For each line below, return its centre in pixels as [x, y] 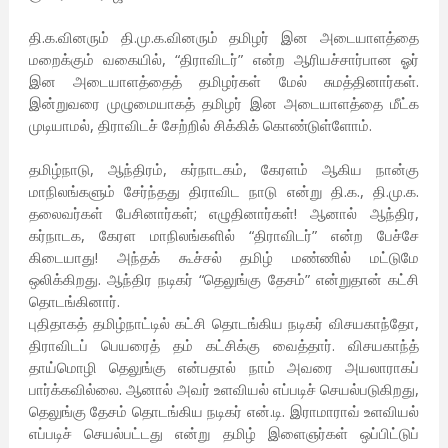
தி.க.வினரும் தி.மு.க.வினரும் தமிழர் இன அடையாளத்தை [224, 37]
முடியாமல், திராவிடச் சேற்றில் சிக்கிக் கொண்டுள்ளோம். [200, 125]
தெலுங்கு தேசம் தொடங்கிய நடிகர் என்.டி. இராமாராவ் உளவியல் [224, 411]
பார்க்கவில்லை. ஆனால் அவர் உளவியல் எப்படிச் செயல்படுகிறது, [224, 389]
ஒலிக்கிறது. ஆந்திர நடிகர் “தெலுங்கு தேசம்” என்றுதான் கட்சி [224, 279]
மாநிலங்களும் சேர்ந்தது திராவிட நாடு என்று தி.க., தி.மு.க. [224, 191]
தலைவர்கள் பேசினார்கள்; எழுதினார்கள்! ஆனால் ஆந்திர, [224, 213]
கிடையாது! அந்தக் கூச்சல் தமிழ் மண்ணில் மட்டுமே [224, 257]
